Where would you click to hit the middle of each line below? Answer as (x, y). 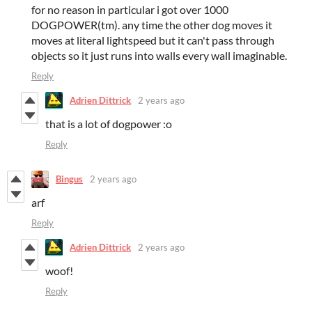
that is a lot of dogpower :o (109, 123)
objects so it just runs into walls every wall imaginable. (159, 55)
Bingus (69, 179)
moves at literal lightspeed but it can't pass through (153, 40)
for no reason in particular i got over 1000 (130, 9)
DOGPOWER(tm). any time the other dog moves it (152, 24)
